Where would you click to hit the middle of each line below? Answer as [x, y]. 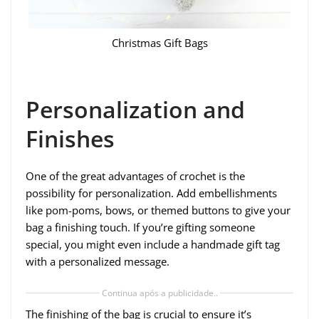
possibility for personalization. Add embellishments [151, 193]
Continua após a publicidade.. [159, 293]
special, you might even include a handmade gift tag [153, 245]
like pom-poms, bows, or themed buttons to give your [158, 210]
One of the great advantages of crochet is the [135, 176]
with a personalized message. [98, 262]
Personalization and [135, 110]
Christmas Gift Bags [159, 42]
